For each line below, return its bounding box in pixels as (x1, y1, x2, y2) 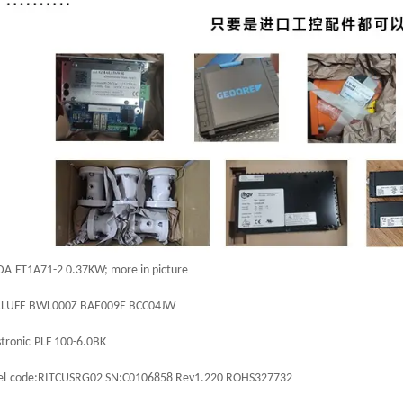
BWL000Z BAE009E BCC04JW (28, 299, 175, 313)
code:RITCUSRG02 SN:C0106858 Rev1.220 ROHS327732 (9, 371, 292, 385)
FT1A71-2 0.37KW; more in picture (14, 263, 188, 277)
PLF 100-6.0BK (33, 335, 106, 349)
